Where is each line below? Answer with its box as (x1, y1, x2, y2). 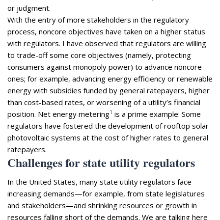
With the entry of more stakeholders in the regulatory (7, 14, 189, 25)
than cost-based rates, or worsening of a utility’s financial (7, 97, 200, 107)
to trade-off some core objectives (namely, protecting (7, 50, 191, 60)
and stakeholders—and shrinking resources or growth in (7, 200, 197, 210)
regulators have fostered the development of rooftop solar (7, 120, 209, 131)
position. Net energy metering (7, 109, 110, 119)
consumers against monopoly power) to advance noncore (7, 61, 202, 72)
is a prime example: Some (112, 109, 201, 119)
